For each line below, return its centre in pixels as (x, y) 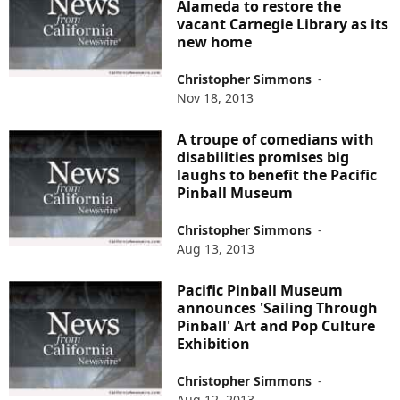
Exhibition (214, 344)
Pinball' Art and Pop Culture (276, 326)
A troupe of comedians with (276, 140)
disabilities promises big (263, 158)
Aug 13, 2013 (216, 249)
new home (215, 42)
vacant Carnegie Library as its (283, 25)
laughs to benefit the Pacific (277, 175)
